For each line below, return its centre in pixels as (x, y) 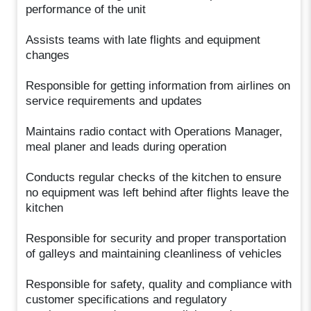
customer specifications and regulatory (127, 299)
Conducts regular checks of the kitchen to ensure (154, 177)
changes (48, 55)
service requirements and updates (114, 101)
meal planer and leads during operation (126, 146)
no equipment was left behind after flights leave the (158, 192)
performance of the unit (86, 9)
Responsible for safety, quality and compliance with (159, 284)
